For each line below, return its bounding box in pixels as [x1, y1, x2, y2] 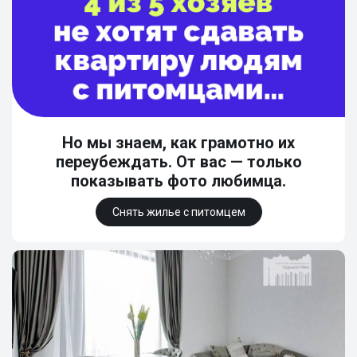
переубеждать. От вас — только [55, 152, 302, 171]
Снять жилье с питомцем [112, 206, 245, 218]
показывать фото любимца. [71, 171, 286, 190]
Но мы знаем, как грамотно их [62, 133, 295, 152]
